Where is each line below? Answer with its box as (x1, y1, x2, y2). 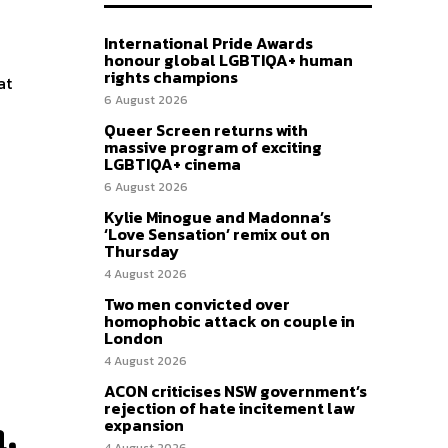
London (104, 326, 163, 351)
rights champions (104, 65, 238, 90)
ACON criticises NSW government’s (104, 379, 367, 404)
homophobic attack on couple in (104, 309, 355, 334)
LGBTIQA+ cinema (104, 152, 241, 177)
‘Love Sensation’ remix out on (104, 222, 330, 247)
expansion (104, 413, 184, 438)
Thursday (104, 239, 179, 264)
